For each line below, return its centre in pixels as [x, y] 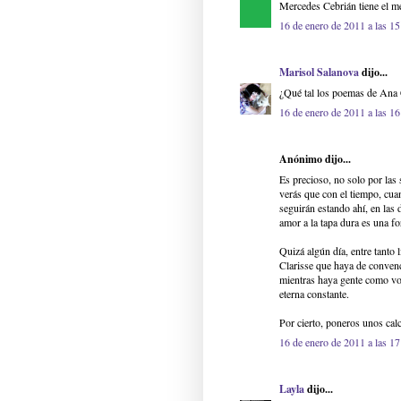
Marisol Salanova [319, 73]
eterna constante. [314, 294]
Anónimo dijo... [315, 159]
